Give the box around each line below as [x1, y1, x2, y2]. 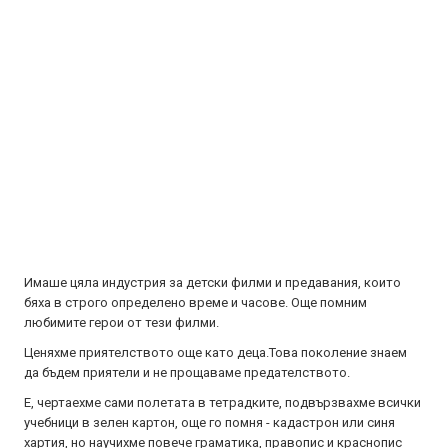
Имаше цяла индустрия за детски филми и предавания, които [24, 275, 401, 290]
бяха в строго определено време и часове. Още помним [24, 295, 367, 310]
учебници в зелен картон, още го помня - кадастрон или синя [24, 415, 395, 430]
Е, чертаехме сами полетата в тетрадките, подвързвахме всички [24, 395, 421, 410]
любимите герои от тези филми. [24, 315, 219, 330]
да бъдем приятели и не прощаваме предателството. [24, 365, 350, 380]
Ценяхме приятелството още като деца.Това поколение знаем [24, 345, 407, 360]
